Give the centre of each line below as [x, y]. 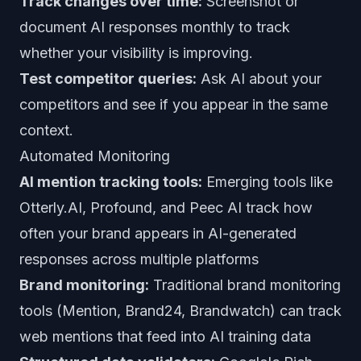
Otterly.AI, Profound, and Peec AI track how [166, 207]
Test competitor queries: [108, 79]
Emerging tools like [268, 182]
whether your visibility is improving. [136, 53]
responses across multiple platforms [139, 259]
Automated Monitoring [95, 156]
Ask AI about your [259, 79]
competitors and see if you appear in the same [174, 104]
